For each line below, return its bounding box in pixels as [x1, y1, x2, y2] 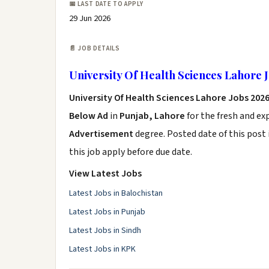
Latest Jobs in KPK [69, 243, 136, 255]
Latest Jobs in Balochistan [69, 187, 163, 199]
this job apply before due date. [69, 145, 192, 159]
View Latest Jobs [69, 167, 142, 180]
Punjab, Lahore [119, 109, 185, 122]
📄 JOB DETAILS [69, 44, 120, 53]
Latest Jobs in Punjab [69, 206, 145, 218]
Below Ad [69, 109, 110, 122]
